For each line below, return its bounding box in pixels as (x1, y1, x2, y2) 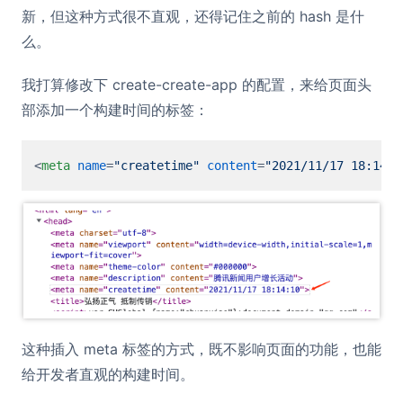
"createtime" (113, 158, 200, 174)
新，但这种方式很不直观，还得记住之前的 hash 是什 (22, 7, 364, 26)
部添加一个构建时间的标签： (22, 101, 209, 120)
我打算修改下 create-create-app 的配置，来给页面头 (22, 76, 372, 94)
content (207, 158, 257, 174)
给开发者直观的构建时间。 (22, 365, 194, 384)
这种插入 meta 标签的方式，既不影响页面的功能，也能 (22, 340, 381, 359)
